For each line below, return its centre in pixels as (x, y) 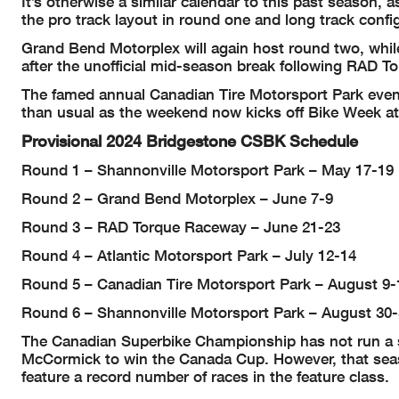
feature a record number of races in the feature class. (205, 376)
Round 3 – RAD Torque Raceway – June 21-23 (181, 226)
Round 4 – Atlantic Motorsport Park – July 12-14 (189, 255)
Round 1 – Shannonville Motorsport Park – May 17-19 (208, 169)
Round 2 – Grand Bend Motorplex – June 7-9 (177, 198)
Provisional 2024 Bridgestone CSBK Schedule (190, 140)
